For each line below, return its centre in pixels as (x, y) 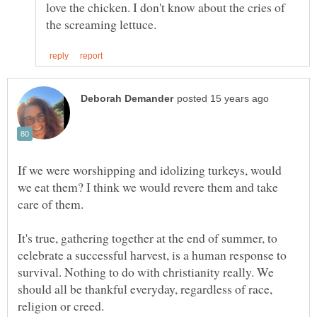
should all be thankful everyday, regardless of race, (145, 289)
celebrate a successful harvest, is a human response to (152, 255)
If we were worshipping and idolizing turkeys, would (150, 170)
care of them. (51, 204)
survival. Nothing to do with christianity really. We (146, 272)
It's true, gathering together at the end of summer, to (148, 238)
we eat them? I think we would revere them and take (148, 187)
